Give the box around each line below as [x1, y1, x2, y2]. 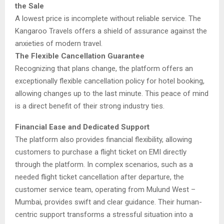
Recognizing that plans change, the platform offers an [15, 63, 193, 73]
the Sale [15, 1, 44, 10]
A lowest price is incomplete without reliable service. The [15, 13, 201, 23]
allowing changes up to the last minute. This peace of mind [15, 88, 208, 98]
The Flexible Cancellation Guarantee [15, 51, 144, 60]
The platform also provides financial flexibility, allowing [15, 134, 192, 144]
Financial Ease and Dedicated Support [15, 122, 149, 131]
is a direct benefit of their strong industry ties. [15, 101, 164, 110]
